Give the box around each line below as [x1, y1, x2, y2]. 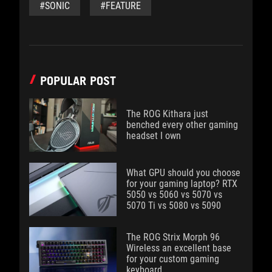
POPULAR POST [40, 73, 116, 88]
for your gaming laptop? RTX [126, 178, 237, 189]
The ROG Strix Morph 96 [126, 231, 220, 243]
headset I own [126, 130, 181, 141]
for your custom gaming [126, 253, 219, 265]
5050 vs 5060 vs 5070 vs [126, 189, 222, 200]
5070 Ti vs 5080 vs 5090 [126, 200, 221, 211]
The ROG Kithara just [126, 108, 208, 120]
